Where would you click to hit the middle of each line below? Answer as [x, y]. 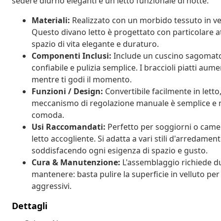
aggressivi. [52, 186]
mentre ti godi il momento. [82, 79]
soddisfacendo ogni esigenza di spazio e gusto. [120, 150]
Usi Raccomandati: [69, 127]
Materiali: [51, 20]
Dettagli [30, 205]
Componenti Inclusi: [72, 55]
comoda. [48, 115]
